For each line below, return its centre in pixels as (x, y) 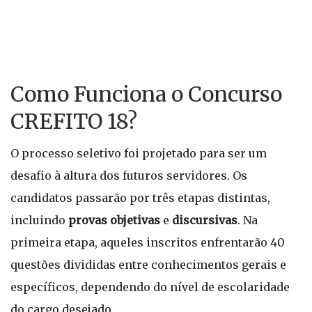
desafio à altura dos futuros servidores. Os (129, 175)
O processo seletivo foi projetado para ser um (139, 153)
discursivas (205, 220)
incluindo (39, 220)
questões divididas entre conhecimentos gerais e (148, 265)
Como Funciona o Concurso (146, 94)
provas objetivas (114, 220)
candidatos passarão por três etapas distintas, (140, 198)
